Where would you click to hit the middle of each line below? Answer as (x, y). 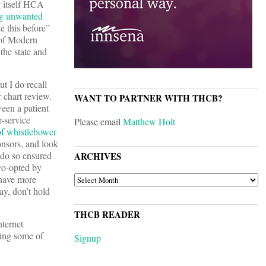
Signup (88, 238)
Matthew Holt (149, 122)
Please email (99, 122)
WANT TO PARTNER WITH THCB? (148, 98)
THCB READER (107, 215)
